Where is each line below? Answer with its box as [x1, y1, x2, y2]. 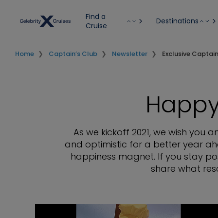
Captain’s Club [49, 49, 97, 58]
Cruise [86, 20, 107, 31]
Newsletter [112, 49, 147, 58]
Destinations [156, 16, 199, 26]
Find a [86, 11, 106, 21]
